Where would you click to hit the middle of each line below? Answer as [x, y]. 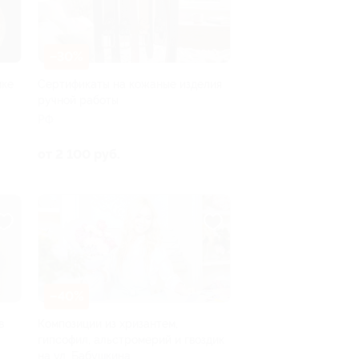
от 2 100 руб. [79, 154]
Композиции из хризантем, [108, 324]
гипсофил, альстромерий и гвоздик [131, 340]
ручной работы [78, 100]
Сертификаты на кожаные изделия [130, 84]
